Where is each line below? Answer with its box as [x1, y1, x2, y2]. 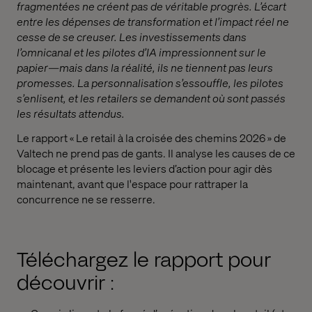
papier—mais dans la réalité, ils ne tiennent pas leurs [17, 60, 273, 75]
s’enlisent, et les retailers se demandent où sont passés [17, 91, 286, 105]
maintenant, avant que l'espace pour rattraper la [17, 175, 248, 191]
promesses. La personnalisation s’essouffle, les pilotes [17, 75, 283, 90]
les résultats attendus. [17, 106, 125, 120]
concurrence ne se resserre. [17, 191, 155, 206]
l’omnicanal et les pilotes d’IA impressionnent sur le [17, 45, 266, 59]
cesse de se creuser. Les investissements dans [17, 29, 247, 44]
